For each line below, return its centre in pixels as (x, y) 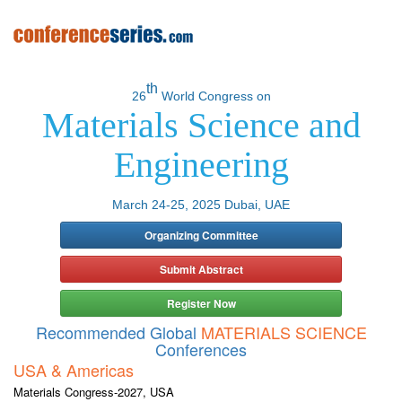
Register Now (201, 303)
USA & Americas (74, 370)
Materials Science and (201, 125)
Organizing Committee (201, 235)
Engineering (201, 165)
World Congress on (214, 96)
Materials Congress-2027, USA (94, 392)
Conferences (201, 349)
